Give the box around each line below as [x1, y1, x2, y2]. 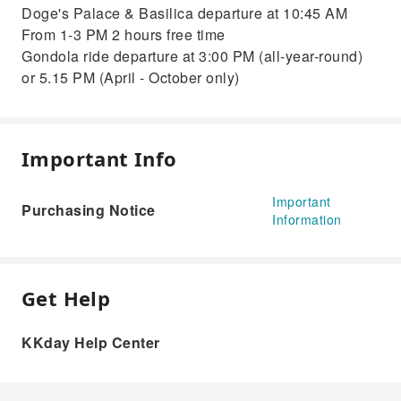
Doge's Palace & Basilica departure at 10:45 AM [21, 3, 347, 23]
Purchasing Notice [21, 200, 156, 220]
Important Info [21, 145, 177, 172]
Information [272, 210, 342, 228]
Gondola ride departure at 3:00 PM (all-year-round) [21, 46, 363, 66]
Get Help [21, 285, 111, 311]
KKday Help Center [21, 332, 160, 353]
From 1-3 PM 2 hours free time [21, 24, 226, 45]
